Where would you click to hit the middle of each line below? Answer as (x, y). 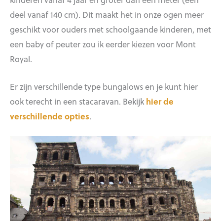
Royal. (22, 58)
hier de (160, 101)
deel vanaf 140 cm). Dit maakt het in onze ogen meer (107, 14)
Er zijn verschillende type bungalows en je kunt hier (104, 86)
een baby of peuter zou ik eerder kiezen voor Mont (103, 44)
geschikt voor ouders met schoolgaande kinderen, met (110, 29)
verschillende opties (50, 116)
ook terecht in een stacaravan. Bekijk (78, 101)
